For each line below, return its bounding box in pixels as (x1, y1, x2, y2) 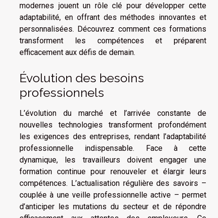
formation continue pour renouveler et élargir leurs (19, 166, 206, 176)
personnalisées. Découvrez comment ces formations (19, 24, 206, 34)
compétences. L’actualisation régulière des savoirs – (19, 178, 206, 188)
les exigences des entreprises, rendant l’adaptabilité (19, 131, 206, 141)
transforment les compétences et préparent (19, 36, 206, 45)
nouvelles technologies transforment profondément (19, 120, 206, 129)
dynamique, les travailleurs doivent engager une (19, 155, 206, 164)
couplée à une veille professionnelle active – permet (19, 190, 206, 200)
